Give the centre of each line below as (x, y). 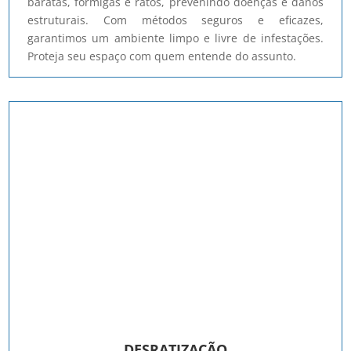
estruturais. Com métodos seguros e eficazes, (175, 20)
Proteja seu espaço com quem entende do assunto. (162, 56)
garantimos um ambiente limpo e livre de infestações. (175, 38)
